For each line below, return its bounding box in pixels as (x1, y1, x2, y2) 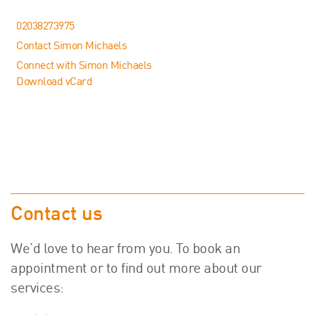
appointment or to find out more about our (11, 263, 262, 276)
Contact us (11, 206, 102, 225)
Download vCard (16, 77, 92, 89)
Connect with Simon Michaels (16, 61, 152, 72)
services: (11, 283, 64, 296)
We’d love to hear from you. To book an (11, 243, 240, 257)
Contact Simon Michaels (16, 41, 127, 53)
